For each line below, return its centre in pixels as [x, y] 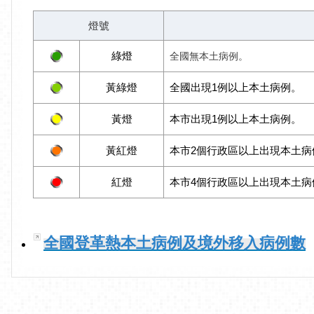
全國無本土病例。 [209, 56]
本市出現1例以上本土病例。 [235, 119]
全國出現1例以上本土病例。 [235, 88]
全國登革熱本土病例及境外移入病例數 [175, 243]
